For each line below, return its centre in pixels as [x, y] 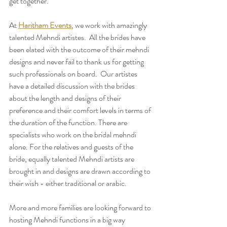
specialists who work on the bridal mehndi [73, 134]
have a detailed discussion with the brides [73, 86]
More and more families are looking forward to [81, 207]
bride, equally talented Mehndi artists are [72, 159]
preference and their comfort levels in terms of [81, 110]
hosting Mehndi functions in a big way [68, 219]
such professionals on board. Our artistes [74, 73]
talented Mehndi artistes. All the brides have [78, 37]
